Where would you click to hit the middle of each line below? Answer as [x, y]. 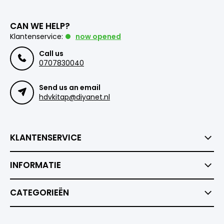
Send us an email [70, 88]
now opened [98, 37]
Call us [51, 54]
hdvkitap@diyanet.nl [74, 97]
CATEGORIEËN [39, 193]
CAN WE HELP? [40, 26]
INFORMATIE [35, 165]
